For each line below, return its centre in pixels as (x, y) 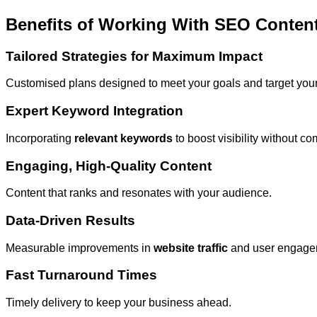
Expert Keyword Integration (94, 111)
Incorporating (40, 138)
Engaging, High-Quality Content (109, 166)
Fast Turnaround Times (81, 275)
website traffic (191, 248)
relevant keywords (123, 138)
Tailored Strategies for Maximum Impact (134, 56)
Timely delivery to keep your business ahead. (119, 303)
